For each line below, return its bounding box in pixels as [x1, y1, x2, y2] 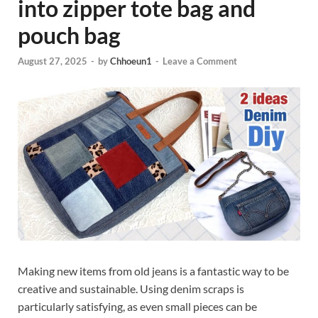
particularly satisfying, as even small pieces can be [18, 300, 257, 314]
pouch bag [18, 21, 121, 50]
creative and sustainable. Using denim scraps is [18, 282, 244, 296]
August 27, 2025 [18, 55, 87, 67]
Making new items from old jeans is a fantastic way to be [18, 264, 289, 278]
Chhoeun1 [110, 55, 152, 67]
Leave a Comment [163, 55, 237, 67]
